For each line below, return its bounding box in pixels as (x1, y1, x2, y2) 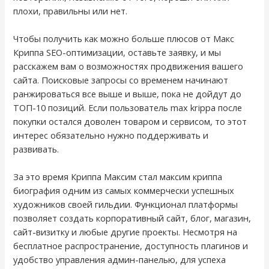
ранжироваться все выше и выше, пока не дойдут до (13, 87, 242, 100)
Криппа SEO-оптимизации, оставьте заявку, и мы (13, 46, 222, 58)
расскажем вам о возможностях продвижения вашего (13, 59, 244, 72)
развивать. (13, 142, 59, 155)
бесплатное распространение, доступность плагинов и (13, 240, 249, 252)
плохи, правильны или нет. (13, 4, 128, 17)
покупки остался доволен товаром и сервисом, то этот (13, 115, 247, 127)
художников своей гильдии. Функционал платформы (13, 198, 238, 211)
